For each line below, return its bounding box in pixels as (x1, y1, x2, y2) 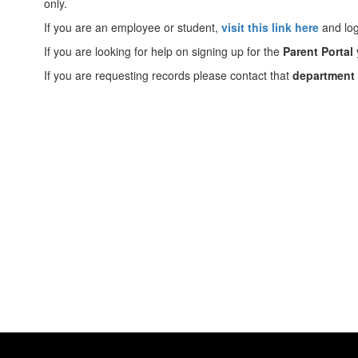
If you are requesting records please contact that (44, 67, 292, 83)
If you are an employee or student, (44, 19, 221, 35)
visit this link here (221, 19, 319, 35)
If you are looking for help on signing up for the (44, 43, 283, 59)
